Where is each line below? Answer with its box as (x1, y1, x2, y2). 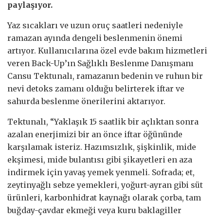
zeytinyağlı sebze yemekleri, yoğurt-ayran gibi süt (7, 180, 203, 190)
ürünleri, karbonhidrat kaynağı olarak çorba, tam (7, 192, 201, 202)
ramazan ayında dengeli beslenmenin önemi (7, 33, 182, 43)
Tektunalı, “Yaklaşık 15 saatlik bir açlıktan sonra (7, 116, 199, 127)
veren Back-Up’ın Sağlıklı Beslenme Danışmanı (7, 58, 194, 68)
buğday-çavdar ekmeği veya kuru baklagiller (7, 205, 182, 215)
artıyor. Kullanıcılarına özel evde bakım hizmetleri (7, 45, 207, 55)
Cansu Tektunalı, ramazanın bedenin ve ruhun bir (7, 71, 203, 81)
